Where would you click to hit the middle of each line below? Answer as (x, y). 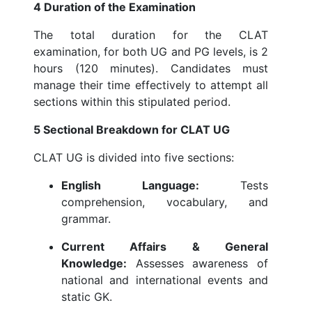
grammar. (86, 219)
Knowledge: (94, 264)
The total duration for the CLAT (151, 35)
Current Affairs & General (165, 247)
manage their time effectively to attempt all (151, 85)
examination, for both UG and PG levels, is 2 (151, 52)
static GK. (87, 297)
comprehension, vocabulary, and (165, 202)
